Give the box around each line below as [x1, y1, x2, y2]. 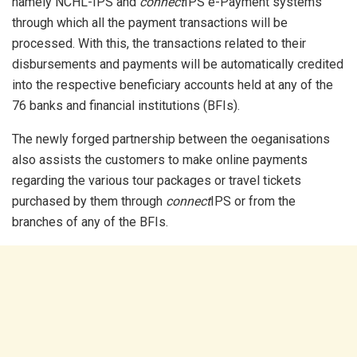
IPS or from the [210, 194, 296, 210]
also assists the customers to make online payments [12, 152, 308, 168]
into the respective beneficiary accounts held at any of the [12, 77, 333, 93]
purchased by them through [12, 194, 166, 210]
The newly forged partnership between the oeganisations [12, 131, 330, 147]
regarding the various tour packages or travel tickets [12, 173, 301, 189]
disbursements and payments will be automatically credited [12, 57, 343, 73]
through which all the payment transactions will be [12, 15, 288, 31]
